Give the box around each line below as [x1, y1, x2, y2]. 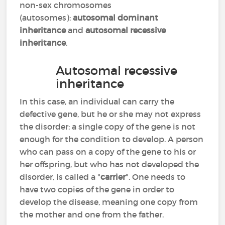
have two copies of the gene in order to [20, 184, 175, 194]
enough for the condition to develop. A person [20, 134, 204, 144]
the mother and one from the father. [20, 209, 164, 219]
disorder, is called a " [20, 172, 101, 182]
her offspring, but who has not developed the [20, 159, 199, 169]
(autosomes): [20, 13, 73, 23]
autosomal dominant [73, 13, 159, 23]
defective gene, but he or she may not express [20, 109, 201, 119]
